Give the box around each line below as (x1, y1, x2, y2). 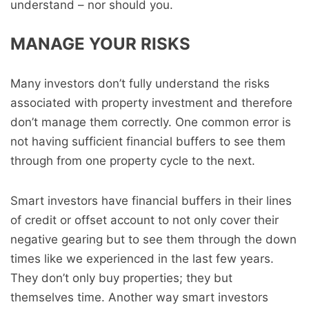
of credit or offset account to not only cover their (10, 213, 279, 227)
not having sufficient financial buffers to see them (10, 134, 286, 148)
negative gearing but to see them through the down (10, 232, 297, 246)
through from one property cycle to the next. (10, 154, 255, 168)
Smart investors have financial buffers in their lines (10, 194, 292, 208)
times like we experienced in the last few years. (10, 252, 274, 266)
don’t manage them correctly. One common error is (10, 115, 291, 129)
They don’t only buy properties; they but (10, 271, 232, 285)
